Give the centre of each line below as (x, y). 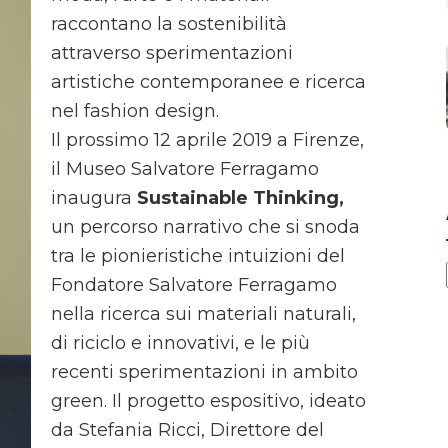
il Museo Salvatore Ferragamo (185, 169)
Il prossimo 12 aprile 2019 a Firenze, (207, 140)
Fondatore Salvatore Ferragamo (194, 285)
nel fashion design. (135, 111)
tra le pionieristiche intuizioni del (198, 256)
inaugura (94, 198)
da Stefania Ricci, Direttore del (187, 430)
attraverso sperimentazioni (172, 53)
